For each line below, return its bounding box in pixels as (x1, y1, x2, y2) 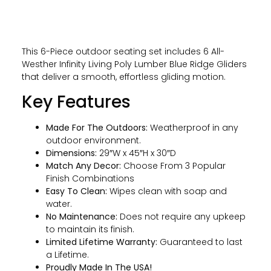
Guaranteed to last (157, 236, 243, 249)
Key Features (21, 90, 131, 114)
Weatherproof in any (147, 122, 238, 134)
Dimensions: (45, 147, 97, 160)
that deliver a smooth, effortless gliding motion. (21, 70, 226, 83)
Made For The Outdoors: (45, 122, 148, 134)
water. (45, 198, 72, 211)
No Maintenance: (45, 211, 117, 223)
